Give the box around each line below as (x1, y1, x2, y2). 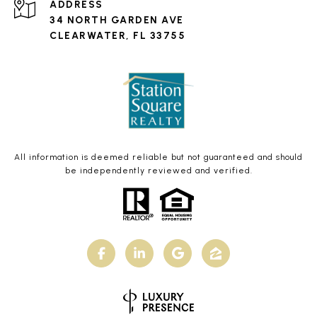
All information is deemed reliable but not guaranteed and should (14, 152, 303, 163)
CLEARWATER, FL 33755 (50, 30, 185, 42)
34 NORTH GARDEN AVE (50, 14, 184, 27)
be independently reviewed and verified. (64, 166, 253, 176)
